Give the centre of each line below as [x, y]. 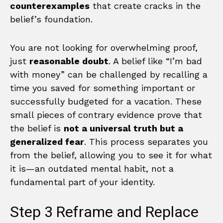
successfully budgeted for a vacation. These [106, 101]
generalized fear [47, 141]
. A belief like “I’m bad [155, 61]
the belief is [37, 128]
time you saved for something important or [103, 88]
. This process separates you [146, 141]
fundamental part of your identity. [82, 182]
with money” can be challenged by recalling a [109, 74]
